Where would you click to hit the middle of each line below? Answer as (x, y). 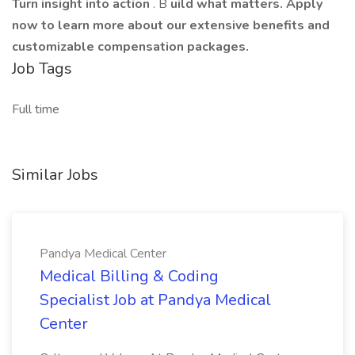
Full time (36, 109)
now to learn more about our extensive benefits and (171, 25)
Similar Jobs (55, 175)
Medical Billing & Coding (129, 276)
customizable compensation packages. (132, 47)
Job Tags (42, 69)
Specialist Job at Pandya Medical (155, 300)
